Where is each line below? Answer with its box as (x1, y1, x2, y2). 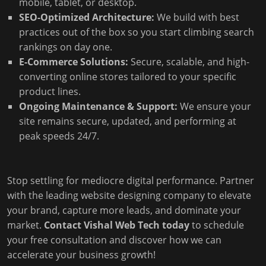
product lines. (19, 85, 81, 98)
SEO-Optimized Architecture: (19, 11, 154, 24)
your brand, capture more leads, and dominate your (7, 204, 241, 217)
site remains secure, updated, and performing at (19, 115, 236, 128)
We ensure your (178, 100, 251, 113)
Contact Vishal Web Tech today (44, 218, 189, 232)
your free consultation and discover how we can (7, 233, 221, 246)
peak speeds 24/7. (19, 129, 99, 142)
